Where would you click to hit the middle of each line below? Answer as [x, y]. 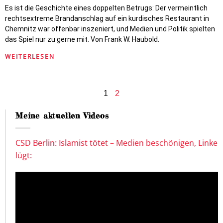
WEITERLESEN [30, 56]
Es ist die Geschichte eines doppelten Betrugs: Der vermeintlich [106, 8]
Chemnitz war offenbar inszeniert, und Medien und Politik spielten [110, 29]
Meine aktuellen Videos [62, 115]
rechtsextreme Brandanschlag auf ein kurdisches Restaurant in [107, 18]
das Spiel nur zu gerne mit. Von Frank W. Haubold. [82, 39]
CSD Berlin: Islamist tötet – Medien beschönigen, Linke [116, 143]
